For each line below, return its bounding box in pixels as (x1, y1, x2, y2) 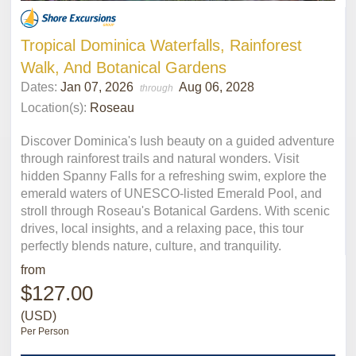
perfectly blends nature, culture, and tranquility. (21, 238, 281, 253)
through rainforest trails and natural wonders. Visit (21, 151, 299, 165)
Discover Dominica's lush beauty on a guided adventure (21, 133, 335, 148)
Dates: (21, 79, 60, 94)
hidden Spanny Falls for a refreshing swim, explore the (21, 168, 327, 183)
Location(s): (21, 100, 87, 114)
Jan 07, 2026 (60, 79, 137, 94)
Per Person (21, 325, 69, 337)
